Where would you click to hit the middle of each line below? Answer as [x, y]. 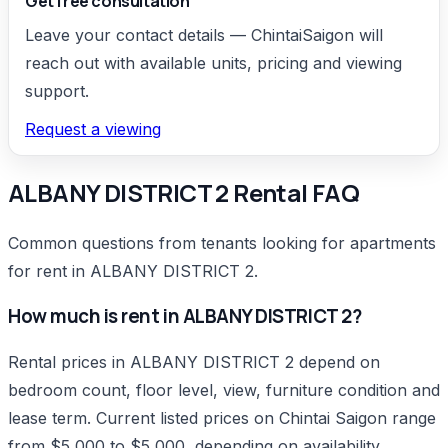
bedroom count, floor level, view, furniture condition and [224, 390]
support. [57, 90]
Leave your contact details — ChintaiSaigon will [204, 34]
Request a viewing [93, 128]
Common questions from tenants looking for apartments [222, 242]
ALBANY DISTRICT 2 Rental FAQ [184, 192]
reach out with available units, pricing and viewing [213, 62]
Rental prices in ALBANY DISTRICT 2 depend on [194, 362]
